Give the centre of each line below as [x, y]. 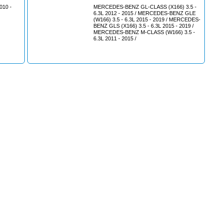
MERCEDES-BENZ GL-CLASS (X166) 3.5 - [145, 7]
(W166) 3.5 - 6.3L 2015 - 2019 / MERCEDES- [147, 19]
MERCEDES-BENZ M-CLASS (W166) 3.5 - [144, 32]
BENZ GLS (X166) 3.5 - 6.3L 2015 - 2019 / [144, 26]
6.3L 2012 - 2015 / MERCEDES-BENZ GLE [139, 13]
